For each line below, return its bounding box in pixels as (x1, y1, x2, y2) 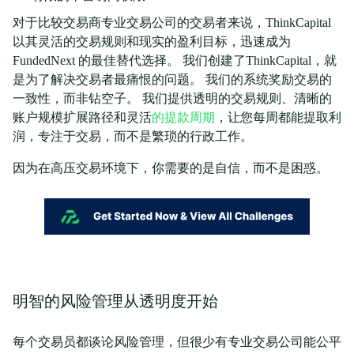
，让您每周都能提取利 (215, 111, 341, 124)
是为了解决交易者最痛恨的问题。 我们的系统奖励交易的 (13, 73, 332, 86)
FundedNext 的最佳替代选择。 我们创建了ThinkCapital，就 (13, 54, 337, 67)
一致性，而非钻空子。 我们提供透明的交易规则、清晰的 (13, 92, 332, 105)
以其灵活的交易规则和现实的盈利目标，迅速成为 (13, 35, 291, 48)
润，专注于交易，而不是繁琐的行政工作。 (13, 130, 253, 143)
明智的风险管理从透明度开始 (13, 292, 218, 311)
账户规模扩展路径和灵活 (13, 111, 152, 124)
